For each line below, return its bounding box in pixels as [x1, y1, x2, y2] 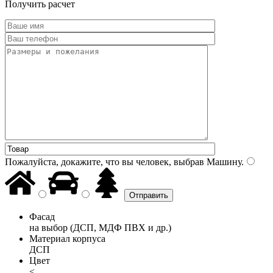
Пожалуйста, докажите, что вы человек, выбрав [5, 156, 204, 167]
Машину [204, 156, 241, 167]
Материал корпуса [29, 233, 105, 244]
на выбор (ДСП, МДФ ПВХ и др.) [29, 222, 171, 233]
